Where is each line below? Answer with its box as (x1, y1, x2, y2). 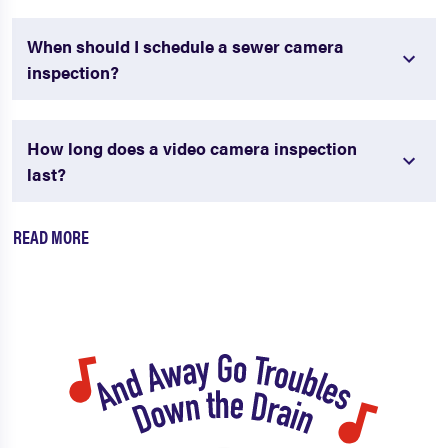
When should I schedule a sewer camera (27, 34, 344, 59)
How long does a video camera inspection (27, 136, 357, 161)
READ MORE (13, 224, 89, 250)
